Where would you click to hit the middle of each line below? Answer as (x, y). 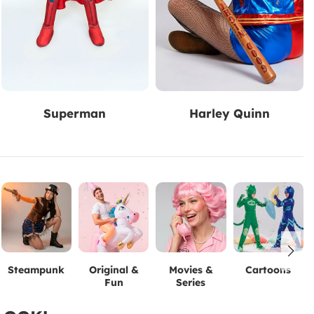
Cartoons (268, 270)
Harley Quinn (230, 113)
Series (191, 283)
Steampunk (36, 270)
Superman (75, 113)
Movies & (191, 270)
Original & (114, 270)
